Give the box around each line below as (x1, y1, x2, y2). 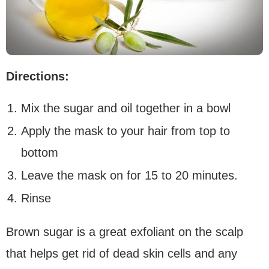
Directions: (6, 70, 69, 83)
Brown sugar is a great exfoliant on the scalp (6, 225, 243, 239)
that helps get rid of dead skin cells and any (6, 247, 237, 261)
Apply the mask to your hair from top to (21, 124, 230, 138)
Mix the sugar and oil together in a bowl (21, 101, 231, 115)
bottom (21, 146, 58, 160)
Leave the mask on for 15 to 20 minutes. (21, 169, 238, 183)
